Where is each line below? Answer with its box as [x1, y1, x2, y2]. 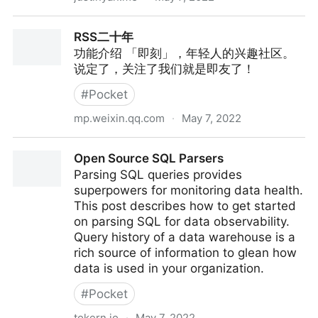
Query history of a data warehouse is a [74, 230, 295, 244]
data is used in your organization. [74, 261, 264, 275]
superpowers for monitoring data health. [74, 183, 303, 197]
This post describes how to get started [74, 199, 296, 213]
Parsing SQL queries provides [74, 168, 242, 182]
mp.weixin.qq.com [74, 111, 165, 125]
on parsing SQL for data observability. [74, 214, 290, 229]
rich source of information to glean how [74, 246, 297, 260]
